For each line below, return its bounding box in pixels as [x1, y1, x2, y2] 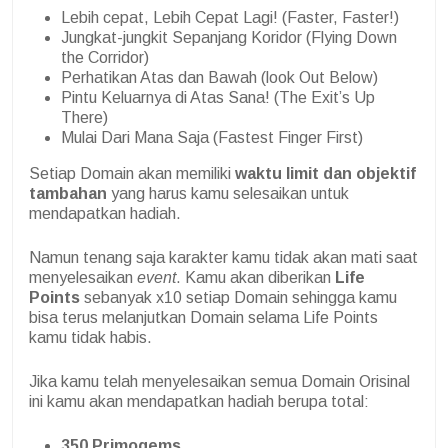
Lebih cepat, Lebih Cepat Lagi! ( [61, 9, 287, 27]
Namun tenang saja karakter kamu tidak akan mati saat [29, 249, 418, 267]
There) [61, 109, 108, 127]
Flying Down [311, 29, 397, 47]
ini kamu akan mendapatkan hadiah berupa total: [29, 393, 373, 411]
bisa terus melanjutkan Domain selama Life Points [29, 309, 378, 327]
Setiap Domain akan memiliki [29, 165, 231, 183]
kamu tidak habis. [29, 329, 152, 347]
